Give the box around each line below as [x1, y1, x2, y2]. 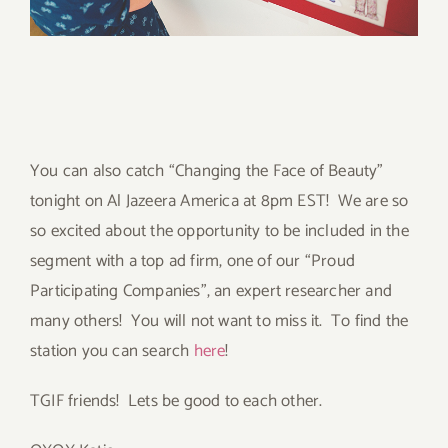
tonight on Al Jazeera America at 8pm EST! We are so [30, 187, 409, 216]
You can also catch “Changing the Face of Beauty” [30, 157, 384, 186]
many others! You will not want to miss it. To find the [30, 307, 409, 336]
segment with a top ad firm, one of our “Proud [30, 247, 356, 276]
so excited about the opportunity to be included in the [30, 217, 409, 246]
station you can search [30, 337, 194, 366]
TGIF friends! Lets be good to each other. [30, 387, 323, 416]
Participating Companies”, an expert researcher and [30, 277, 393, 306]
